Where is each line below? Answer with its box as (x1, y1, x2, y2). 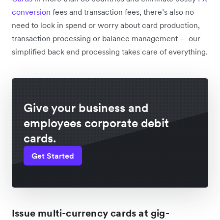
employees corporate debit (24, 115, 169, 131)
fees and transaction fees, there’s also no (51, 6, 194, 17)
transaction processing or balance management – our (12, 33, 200, 43)
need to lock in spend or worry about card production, (12, 20, 200, 30)
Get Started (31, 150, 74, 161)
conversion (12, 6, 51, 17)
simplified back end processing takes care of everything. (12, 46, 208, 56)
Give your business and (24, 100, 148, 115)
